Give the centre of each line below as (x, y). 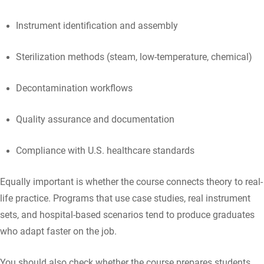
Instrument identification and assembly (97, 26)
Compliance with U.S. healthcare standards (105, 151)
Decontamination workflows (74, 88)
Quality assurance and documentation (95, 119)
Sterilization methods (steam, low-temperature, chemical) (134, 57)
